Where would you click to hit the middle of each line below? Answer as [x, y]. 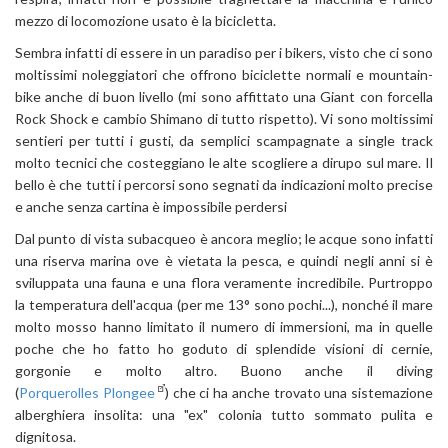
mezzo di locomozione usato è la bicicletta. [145, 20]
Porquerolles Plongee [87, 392]
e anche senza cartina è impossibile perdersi [151, 206]
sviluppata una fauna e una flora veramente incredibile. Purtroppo [224, 282]
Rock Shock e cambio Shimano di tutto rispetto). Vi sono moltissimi [224, 118]
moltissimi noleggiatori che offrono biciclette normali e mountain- [224, 74]
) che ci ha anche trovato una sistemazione [298, 392]
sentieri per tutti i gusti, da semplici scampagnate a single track [224, 140]
